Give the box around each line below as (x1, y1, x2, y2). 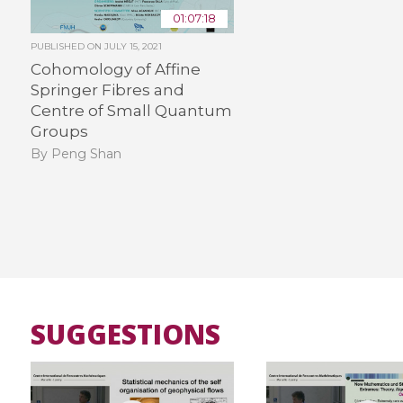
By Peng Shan (30, 145, 121, 162)
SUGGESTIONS (30, 315, 220, 353)
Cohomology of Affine (30, 60, 201, 79)
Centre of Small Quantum (30, 102, 232, 121)
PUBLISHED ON (30, 40, 104, 53)
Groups (30, 122, 88, 141)
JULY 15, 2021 (103, 40, 162, 53)
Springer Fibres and (30, 81, 184, 100)
